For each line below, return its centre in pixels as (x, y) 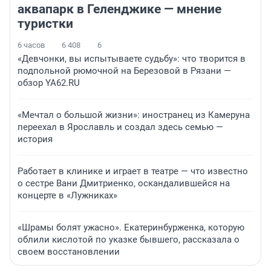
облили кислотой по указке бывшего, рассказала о (129, 240)
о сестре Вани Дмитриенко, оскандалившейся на (124, 184)
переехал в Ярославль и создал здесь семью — (120, 127)
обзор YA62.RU (49, 83)
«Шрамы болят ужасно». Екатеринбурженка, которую (131, 228)
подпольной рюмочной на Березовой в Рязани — (124, 71)
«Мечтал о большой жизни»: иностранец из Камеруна (134, 115)
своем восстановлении (69, 252)
